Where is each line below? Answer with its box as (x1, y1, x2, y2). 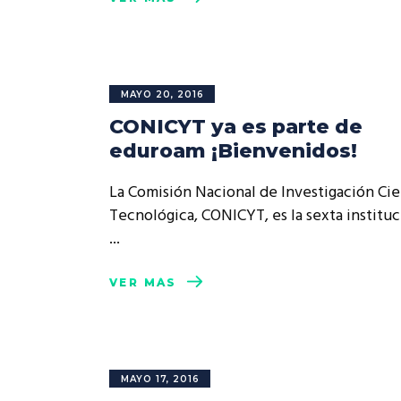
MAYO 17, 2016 (121, 373, 200, 385)
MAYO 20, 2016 (121, 89, 204, 100)
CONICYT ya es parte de (109, 115, 363, 139)
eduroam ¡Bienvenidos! (109, 139, 357, 163)
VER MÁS (109, 276, 177, 290)
